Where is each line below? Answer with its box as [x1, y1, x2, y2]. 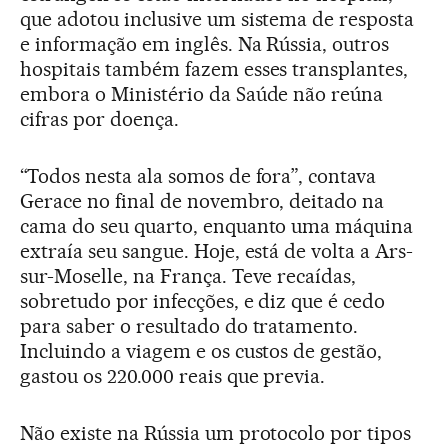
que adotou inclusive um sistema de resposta [20, 6, 415, 31]
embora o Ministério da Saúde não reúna [20, 81, 384, 106]
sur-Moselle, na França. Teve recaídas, [20, 263, 357, 288]
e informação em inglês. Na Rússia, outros [20, 31, 390, 56]
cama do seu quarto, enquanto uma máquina [20, 213, 414, 238]
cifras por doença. [20, 106, 179, 131]
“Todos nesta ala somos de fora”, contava [20, 163, 377, 188]
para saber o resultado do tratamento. [20, 313, 359, 338]
